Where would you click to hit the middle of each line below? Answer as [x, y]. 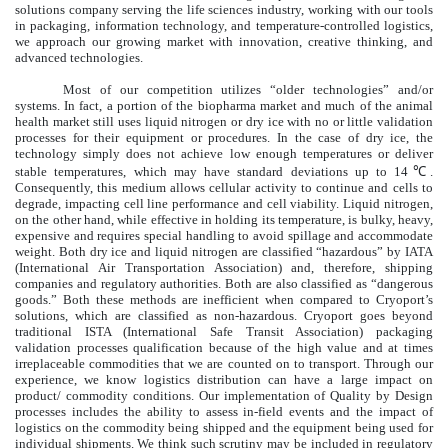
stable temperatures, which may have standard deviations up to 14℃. [224, 171]
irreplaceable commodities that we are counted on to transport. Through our [224, 363]
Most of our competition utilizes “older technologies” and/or [248, 89]
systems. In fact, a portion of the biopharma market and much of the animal [224, 105]
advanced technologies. [79, 57]
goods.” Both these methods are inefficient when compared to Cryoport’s [224, 299]
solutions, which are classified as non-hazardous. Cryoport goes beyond [224, 315]
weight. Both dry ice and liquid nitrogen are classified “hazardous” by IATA [224, 251]
